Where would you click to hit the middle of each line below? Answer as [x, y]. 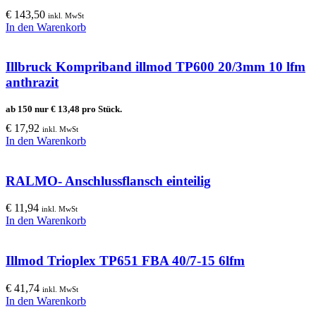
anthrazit [32, 83]
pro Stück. [101, 109]
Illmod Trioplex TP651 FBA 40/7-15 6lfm [125, 261]
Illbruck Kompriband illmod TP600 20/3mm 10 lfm [156, 67]
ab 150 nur [28, 109]
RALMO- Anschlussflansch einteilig [108, 181]
